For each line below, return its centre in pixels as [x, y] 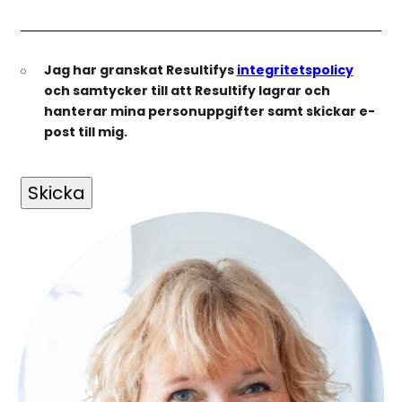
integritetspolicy [295, 70]
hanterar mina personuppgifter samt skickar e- [209, 112]
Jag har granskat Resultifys [140, 70]
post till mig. [85, 132]
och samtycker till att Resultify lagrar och [187, 91]
